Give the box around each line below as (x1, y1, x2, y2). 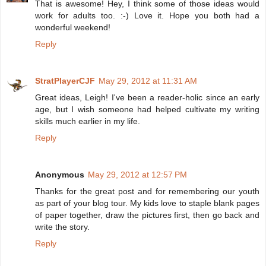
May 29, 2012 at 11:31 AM (99, 76, 197, 86)
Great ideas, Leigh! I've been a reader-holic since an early (35, 93, 259, 103)
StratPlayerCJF (35, 76, 95, 86)
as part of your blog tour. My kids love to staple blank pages (35, 198, 259, 208)
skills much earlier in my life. (35, 116, 140, 126)
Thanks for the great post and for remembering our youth (35, 186, 259, 197)
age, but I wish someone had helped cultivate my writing (35, 104, 259, 115)
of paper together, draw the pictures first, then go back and (35, 210, 259, 220)
